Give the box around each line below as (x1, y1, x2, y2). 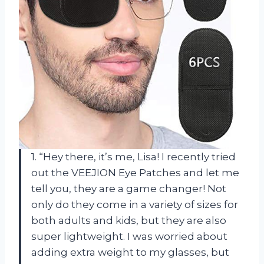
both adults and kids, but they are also (31, 214, 226, 227)
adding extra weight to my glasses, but (31, 246, 229, 259)
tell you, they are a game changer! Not (31, 183, 226, 195)
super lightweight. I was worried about (31, 230, 227, 243)
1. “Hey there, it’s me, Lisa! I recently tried (31, 151, 236, 163)
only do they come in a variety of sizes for (31, 199, 238, 211)
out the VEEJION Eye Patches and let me (31, 167, 239, 179)
